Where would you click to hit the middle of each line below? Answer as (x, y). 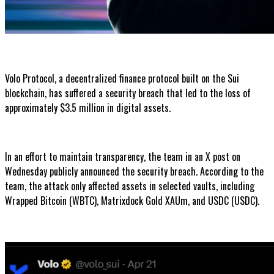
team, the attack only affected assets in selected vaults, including (130, 186)
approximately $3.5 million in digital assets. (88, 107)
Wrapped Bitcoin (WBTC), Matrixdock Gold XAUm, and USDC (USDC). (132, 200)
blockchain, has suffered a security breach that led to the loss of (128, 93)
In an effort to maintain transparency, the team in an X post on (123, 156)
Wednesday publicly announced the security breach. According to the (134, 171)
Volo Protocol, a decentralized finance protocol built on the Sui (122, 78)
